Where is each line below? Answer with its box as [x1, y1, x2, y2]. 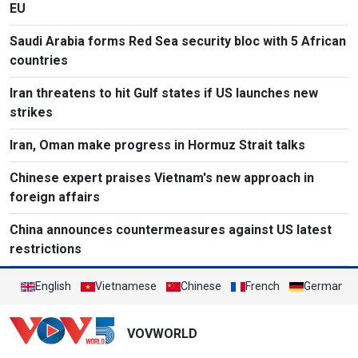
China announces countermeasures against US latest [10, 222, 332, 238]
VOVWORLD [126, 326, 197, 342]
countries [10, 53, 68, 69]
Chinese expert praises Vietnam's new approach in [10, 170, 314, 186]
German [304, 280, 344, 293]
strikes [10, 105, 53, 121]
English [35, 280, 71, 293]
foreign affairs [10, 189, 100, 205]
